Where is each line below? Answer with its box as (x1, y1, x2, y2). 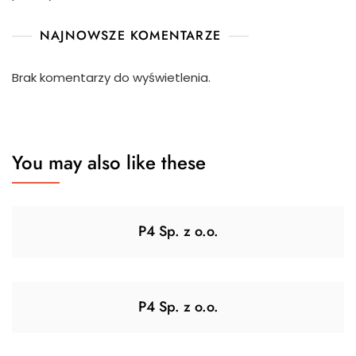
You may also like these (12, 149, 206, 177)
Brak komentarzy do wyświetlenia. (12, 69, 211, 87)
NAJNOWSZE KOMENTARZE (40, 26, 221, 45)
